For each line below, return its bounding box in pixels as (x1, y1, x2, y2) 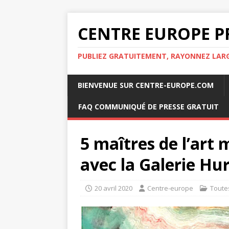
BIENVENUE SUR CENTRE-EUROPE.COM (78, 80, 214, 90)
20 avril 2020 (95, 184, 132, 193)
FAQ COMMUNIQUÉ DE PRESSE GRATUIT (78, 102, 219, 111)
